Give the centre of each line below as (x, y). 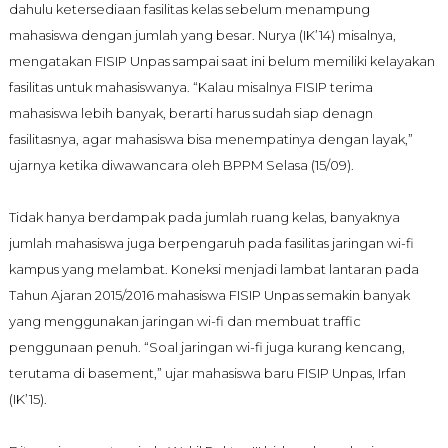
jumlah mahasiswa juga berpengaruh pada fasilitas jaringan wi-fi (211, 242)
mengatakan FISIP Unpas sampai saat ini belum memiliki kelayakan (221, 60)
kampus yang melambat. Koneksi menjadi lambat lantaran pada (213, 268)
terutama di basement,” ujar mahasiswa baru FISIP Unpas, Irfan (207, 372)
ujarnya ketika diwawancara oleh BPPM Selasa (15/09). (181, 164)
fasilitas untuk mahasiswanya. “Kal (113, 86)
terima (349, 86)
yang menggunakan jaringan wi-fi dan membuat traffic (184, 320)
